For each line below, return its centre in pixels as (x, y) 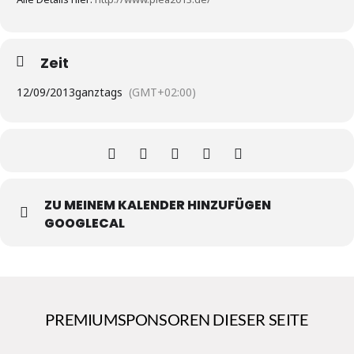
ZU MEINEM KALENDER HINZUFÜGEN (158, 205)
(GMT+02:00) (162, 92)
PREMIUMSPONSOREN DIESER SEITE (177, 320)
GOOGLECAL (85, 224)
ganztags (99, 92)
